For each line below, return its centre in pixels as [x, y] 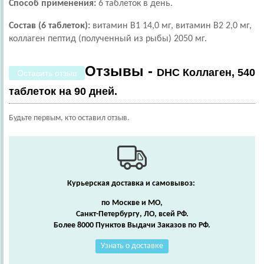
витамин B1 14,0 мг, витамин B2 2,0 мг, [172, 26]
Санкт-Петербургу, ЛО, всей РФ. [132, 214]
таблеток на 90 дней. [63, 91]
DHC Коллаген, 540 [206, 72]
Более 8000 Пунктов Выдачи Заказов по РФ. [132, 225]
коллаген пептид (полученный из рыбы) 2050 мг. [108, 39]
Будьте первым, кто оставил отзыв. [69, 118]
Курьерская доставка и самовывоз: [132, 184]
